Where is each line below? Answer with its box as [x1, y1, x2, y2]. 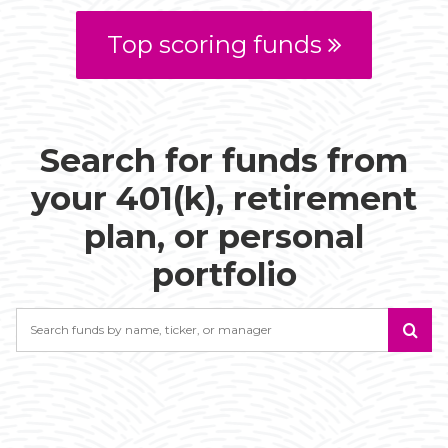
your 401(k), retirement [31, 178, 417, 218]
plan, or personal [84, 216, 364, 256]
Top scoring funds [106, 29, 322, 59]
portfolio [151, 254, 297, 294]
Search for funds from [40, 140, 408, 180]
